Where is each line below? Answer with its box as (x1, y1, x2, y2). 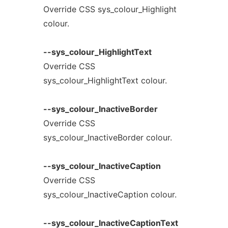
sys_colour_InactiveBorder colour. (43, 132, 172, 142)
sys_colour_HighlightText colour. (43, 75, 167, 85)
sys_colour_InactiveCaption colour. (43, 189, 177, 199)
